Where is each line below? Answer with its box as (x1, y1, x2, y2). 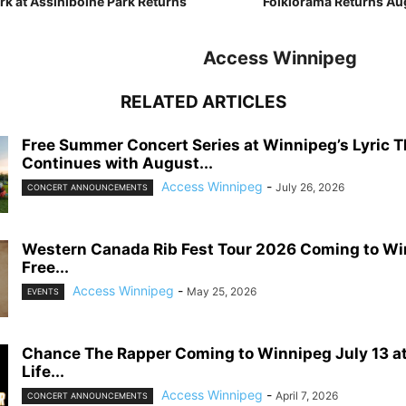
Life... (22, 362, 64, 381)
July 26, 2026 (275, 179, 344, 194)
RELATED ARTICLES (120, 91, 286, 112)
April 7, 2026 (275, 388, 338, 402)
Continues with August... (22, 153, 213, 172)
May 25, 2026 (187, 284, 256, 298)
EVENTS (27, 285, 59, 296)
